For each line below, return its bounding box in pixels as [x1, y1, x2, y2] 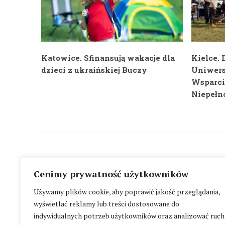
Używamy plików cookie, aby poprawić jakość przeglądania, [34, 187, 220, 196]
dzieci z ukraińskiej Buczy [41, 65, 147, 75]
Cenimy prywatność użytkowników [34, 168, 188, 180]
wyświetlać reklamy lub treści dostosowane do [34, 199, 179, 208]
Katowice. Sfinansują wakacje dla [41, 53, 175, 63]
